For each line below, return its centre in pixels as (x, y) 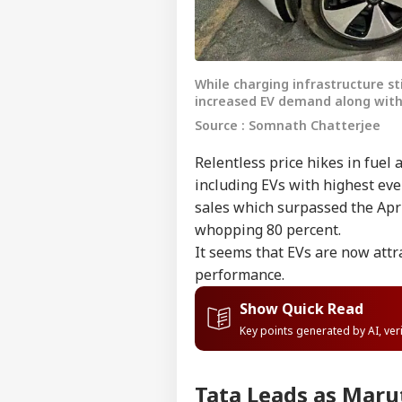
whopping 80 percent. (268, 229)
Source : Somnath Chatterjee (288, 125)
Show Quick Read (301, 308)
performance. (240, 274)
